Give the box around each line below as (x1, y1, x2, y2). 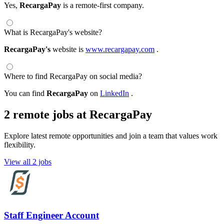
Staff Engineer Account (4, 209, 99, 220)
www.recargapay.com (85, 45, 154, 54)
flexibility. (4, 140, 35, 149)
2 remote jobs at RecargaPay (4, 108, 152, 121)
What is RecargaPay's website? (4, 28, 102, 37)
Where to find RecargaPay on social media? (4, 72, 142, 81)
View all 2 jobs (4, 157, 51, 166)
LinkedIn (100, 89, 129, 98)
